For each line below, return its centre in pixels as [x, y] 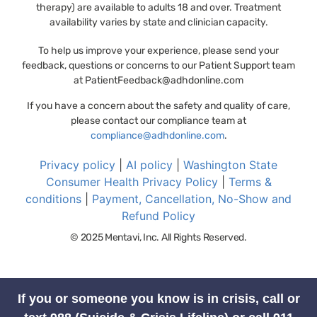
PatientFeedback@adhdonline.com [164, 81]
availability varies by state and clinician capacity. [158, 22]
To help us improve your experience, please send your [158, 51]
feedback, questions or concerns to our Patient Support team [158, 66]
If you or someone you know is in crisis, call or [158, 299]
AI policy [149, 165]
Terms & [250, 181]
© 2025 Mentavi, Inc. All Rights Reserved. [158, 237]
